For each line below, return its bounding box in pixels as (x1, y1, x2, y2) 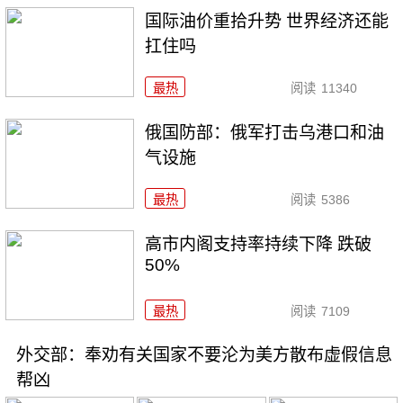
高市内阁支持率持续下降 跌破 (145, 234, 372, 254)
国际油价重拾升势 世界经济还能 (145, 11, 390, 31)
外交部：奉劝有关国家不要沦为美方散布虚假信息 (15, 345, 392, 365)
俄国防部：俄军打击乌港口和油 (145, 122, 385, 142)
